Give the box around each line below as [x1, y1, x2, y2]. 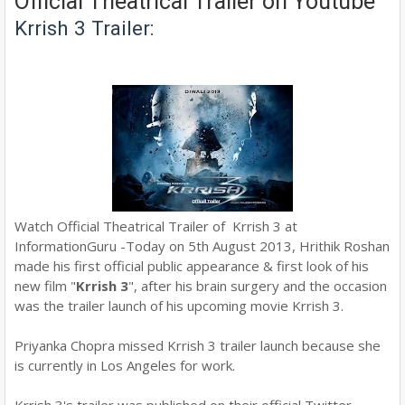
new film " [14, 277, 76, 295]
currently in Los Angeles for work [28, 356, 232, 374]
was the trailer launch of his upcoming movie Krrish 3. [14, 297, 344, 315]
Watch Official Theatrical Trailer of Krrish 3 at [14, 217, 297, 235]
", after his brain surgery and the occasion [128, 277, 387, 295]
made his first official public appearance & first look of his [14, 257, 369, 275]
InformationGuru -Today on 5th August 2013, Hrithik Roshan [14, 237, 390, 255]
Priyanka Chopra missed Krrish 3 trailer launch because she [14, 336, 381, 354]
